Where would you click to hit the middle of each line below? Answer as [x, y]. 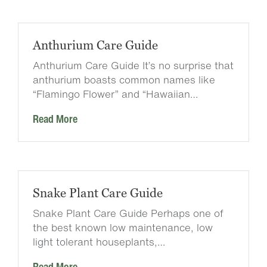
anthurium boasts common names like [124, 80]
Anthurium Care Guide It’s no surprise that [133, 66]
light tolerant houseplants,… [99, 242]
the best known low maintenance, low [123, 228]
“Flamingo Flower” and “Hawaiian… [115, 94]
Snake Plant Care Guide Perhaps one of [128, 213]
